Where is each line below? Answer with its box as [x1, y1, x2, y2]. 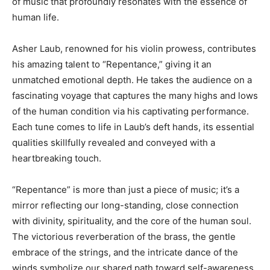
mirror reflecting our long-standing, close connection [12, 199, 239, 211]
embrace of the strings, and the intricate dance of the [12, 246, 238, 258]
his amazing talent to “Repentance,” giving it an [12, 58, 212, 70]
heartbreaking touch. [12, 152, 101, 164]
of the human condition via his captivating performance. [12, 105, 249, 117]
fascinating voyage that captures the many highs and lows [12, 90, 258, 101]
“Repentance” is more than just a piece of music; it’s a [12, 184, 239, 195]
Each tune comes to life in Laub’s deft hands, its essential [12, 121, 254, 133]
